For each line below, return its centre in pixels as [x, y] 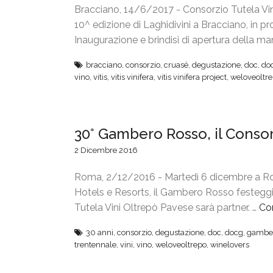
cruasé [176, 65]
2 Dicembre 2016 [106, 150]
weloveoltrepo [181, 244]
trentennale [95, 244]
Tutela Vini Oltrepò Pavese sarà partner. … [167, 207]
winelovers [230, 244]
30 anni [100, 232]
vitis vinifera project [192, 77]
